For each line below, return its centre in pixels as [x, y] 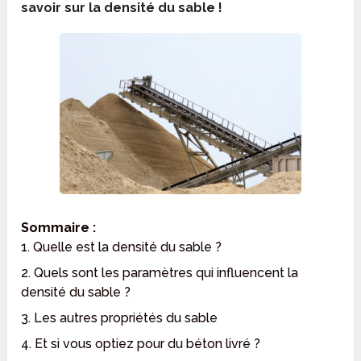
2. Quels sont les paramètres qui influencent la [160, 273]
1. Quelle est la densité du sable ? [122, 247]
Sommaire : [59, 228]
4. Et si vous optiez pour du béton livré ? [141, 344]
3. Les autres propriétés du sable [120, 318]
